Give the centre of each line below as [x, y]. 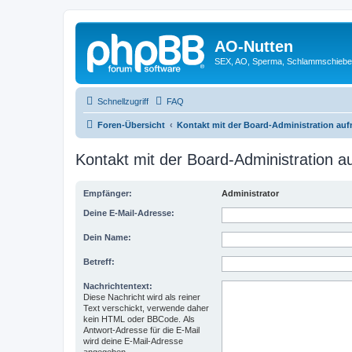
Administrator [250, 193]
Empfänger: [108, 193]
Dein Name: [107, 237]
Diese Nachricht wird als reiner [142, 297]
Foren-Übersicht [131, 125]
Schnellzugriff [123, 101]
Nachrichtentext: [118, 286]
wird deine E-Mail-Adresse [133, 341]
